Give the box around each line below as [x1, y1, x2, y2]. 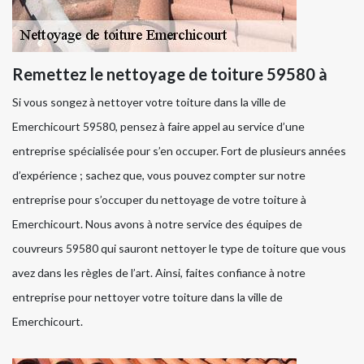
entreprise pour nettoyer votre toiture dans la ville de [12, 290, 283, 305]
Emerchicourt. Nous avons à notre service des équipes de [12, 217, 302, 232]
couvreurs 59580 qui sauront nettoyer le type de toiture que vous [12, 241, 346, 256]
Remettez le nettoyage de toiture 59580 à [12, 64, 327, 84]
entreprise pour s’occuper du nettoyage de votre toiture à [12, 193, 306, 207]
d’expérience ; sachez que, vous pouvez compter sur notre [12, 168, 305, 183]
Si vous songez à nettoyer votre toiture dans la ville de [12, 95, 286, 110]
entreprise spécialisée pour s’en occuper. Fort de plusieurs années [12, 144, 346, 158]
